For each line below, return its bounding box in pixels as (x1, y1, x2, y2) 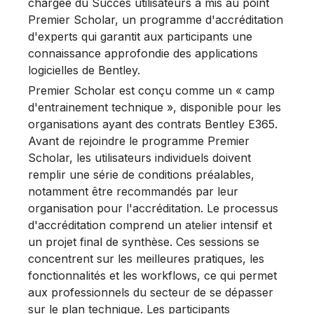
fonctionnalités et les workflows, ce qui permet (28, 268, 277, 282)
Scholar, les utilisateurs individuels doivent (28, 151, 251, 165)
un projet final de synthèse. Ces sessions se (28, 235, 259, 249)
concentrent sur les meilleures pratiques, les (28, 252, 264, 266)
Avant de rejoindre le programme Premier (28, 134, 250, 148)
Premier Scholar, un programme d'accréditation (28, 13, 283, 27)
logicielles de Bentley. (28, 63, 140, 77)
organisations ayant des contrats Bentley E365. (28, 117, 278, 131)
